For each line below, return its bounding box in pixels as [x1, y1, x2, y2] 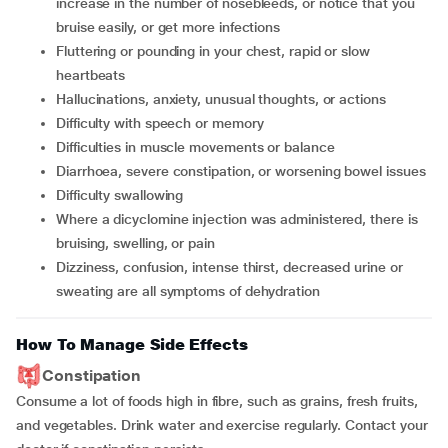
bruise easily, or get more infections [56, 19, 281, 35]
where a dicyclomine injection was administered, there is [56, 211, 69, 227]
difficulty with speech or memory [65, 115, 264, 131]
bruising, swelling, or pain [56, 235, 215, 251]
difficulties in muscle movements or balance [65, 139, 335, 155]
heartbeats [56, 67, 126, 83]
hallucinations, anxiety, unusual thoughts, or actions [65, 91, 386, 107]
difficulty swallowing [65, 187, 184, 203]
